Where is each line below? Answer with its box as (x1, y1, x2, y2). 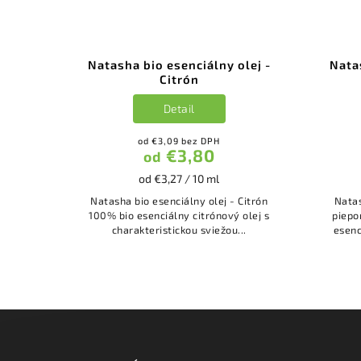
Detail (163, 102, 195, 116)
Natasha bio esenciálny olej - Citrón (90, 193, 268, 207)
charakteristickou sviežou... (111, 222, 247, 236)
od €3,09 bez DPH (138, 135, 220, 146)
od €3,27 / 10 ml (139, 171, 219, 185)
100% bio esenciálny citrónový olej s (89, 208, 269, 222)
